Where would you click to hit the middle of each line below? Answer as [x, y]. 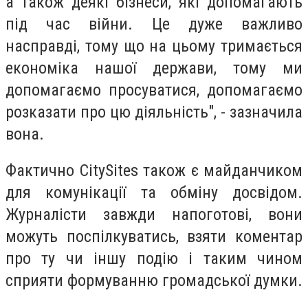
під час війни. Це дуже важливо [154, 24]
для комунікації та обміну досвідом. [154, 193]
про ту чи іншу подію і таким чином [154, 259]
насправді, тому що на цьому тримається [154, 46]
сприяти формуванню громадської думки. [154, 281]
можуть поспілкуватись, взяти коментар [154, 237]
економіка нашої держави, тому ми [154, 68]
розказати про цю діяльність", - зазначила [154, 112]
